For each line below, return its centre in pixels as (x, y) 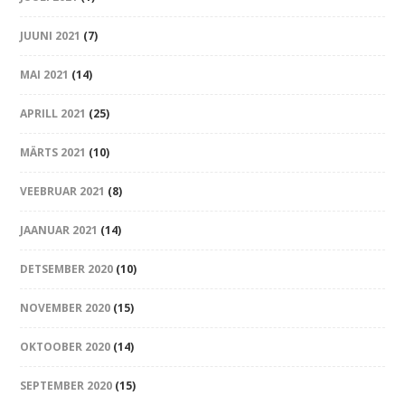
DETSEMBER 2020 (67, 269)
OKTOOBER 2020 (66, 347)
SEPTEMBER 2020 (66, 386)
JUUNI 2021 (51, 36)
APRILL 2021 (53, 113)
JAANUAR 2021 (59, 230)
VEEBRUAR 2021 (63, 191)
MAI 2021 (45, 75)
